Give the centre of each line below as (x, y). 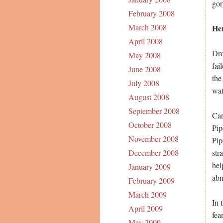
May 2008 (144, 55)
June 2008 (144, 69)
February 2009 (151, 181)
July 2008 (144, 83)
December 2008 (153, 153)
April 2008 (145, 41)
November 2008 (153, 139)
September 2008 (154, 111)
